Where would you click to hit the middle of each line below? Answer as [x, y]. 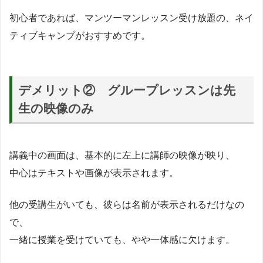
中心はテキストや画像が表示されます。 [94, 173]
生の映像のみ [56, 108]
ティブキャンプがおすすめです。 [80, 35]
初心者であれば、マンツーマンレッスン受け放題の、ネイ [131, 18]
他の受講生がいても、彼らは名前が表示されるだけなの [127, 204]
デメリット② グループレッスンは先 [127, 90]
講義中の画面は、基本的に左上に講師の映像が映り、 [122, 155]
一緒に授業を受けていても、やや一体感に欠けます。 [122, 240]
